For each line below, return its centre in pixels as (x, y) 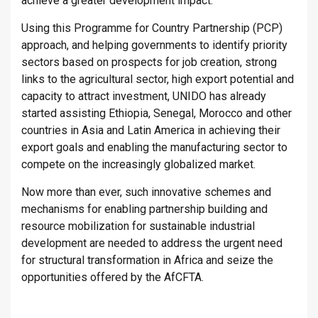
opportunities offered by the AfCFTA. (113, 278)
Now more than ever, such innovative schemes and (146, 192)
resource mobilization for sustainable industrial (138, 226)
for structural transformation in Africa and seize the (147, 261)
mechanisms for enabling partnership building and (144, 209)
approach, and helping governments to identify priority (154, 45)
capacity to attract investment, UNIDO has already (144, 97)
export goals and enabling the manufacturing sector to (154, 148)
